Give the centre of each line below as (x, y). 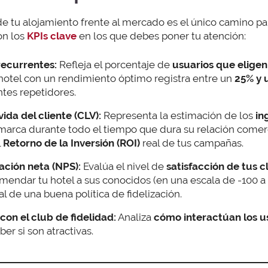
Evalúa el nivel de (124, 167)
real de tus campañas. (192, 143)
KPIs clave (53, 36)
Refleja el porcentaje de (113, 65)
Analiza (135, 217)
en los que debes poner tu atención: (162, 36)
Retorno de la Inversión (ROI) (71, 143)
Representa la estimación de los (177, 116)
